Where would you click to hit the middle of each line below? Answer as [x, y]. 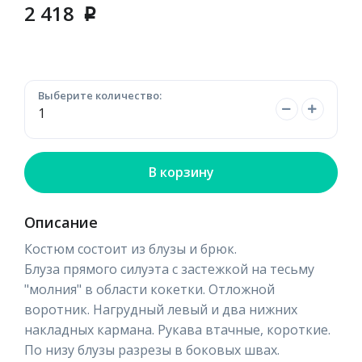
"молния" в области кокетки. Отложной [149, 289]
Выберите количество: [100, 95]
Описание [61, 222]
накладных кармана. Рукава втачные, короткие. [177, 329]
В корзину [181, 172]
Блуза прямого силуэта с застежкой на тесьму [169, 269]
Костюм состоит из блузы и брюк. [130, 248]
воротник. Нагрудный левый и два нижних [161, 309]
